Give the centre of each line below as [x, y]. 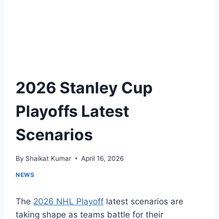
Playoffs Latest [72, 111]
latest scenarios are [143, 202]
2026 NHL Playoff [68, 202]
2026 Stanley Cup [84, 88]
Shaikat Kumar [49, 158]
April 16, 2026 [103, 158]
